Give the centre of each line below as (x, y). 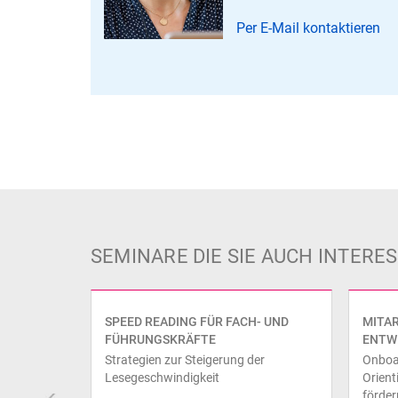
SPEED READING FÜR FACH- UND (197, 321)
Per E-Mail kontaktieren (308, 28)
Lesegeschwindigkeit (162, 377)
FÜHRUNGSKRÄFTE (160, 339)
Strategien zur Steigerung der (185, 359)
